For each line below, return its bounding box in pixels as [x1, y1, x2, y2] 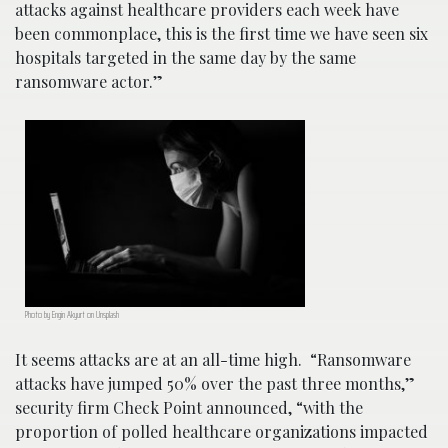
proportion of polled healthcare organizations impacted [15, 420, 428, 442]
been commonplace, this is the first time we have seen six [15, 23, 428, 45]
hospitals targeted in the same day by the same [15, 47, 356, 69]
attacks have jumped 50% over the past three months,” [15, 372, 415, 394]
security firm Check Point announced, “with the [15, 396, 363, 418]
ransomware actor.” [15, 71, 163, 93]
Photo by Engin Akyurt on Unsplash [25, 306, 119, 322]
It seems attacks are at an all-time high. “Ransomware [15, 348, 411, 370]
